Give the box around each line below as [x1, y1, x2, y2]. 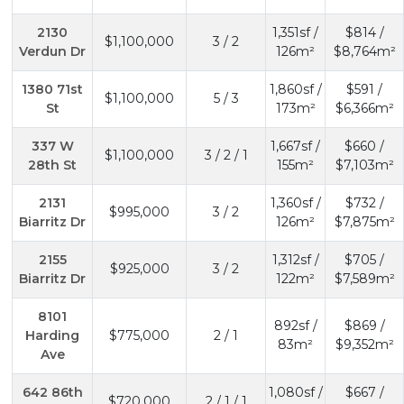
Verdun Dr [19, 42, 86, 60]
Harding [25, 326, 79, 344]
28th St [28, 156, 77, 173]
